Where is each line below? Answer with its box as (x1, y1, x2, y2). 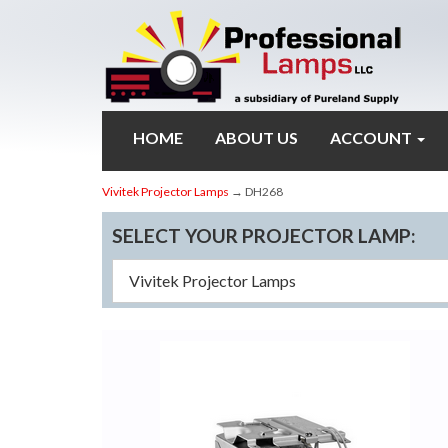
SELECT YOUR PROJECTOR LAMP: (112, 224, 416, 248)
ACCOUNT (330, 128, 415, 148)
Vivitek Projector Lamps (102, 184, 229, 200)
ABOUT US (215, 128, 298, 148)
